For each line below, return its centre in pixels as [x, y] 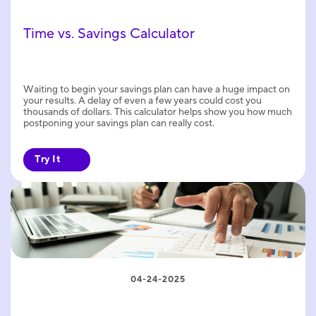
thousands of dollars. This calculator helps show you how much [158, 113]
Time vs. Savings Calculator [111, 34]
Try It [48, 160]
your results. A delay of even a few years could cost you [142, 101]
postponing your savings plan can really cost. [119, 124]
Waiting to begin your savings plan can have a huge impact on [157, 90]
